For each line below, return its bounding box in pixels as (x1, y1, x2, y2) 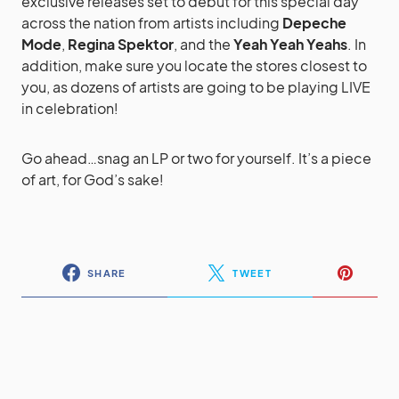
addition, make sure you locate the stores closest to (21, 56, 367, 75)
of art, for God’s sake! (21, 170, 164, 189)
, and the (174, 35, 233, 53)
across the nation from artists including (21, 13, 282, 32)
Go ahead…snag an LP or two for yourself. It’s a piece (21, 149, 371, 167)
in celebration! (21, 99, 118, 118)
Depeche (282, 13, 346, 32)
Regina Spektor (68, 35, 174, 53)
